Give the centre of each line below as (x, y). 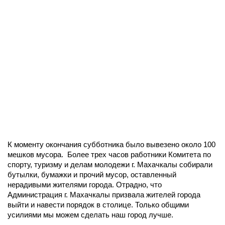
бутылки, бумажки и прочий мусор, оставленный (92, 175)
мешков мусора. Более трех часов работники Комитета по (109, 154)
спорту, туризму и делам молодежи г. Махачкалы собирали (110, 164)
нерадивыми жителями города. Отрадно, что (85, 185)
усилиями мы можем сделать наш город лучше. (90, 215)
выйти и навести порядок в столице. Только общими (98, 205)
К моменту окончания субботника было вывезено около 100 (111, 144)
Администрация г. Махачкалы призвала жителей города (104, 195)
